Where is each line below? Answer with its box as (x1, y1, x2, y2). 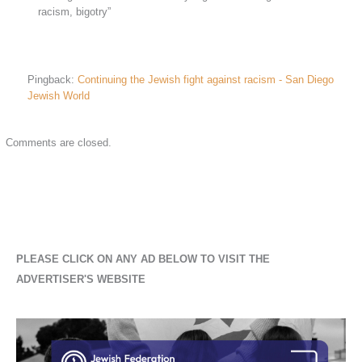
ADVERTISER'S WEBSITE (15, 273, 145, 286)
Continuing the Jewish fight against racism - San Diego (78, 73, 335, 86)
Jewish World (27, 89, 90, 102)
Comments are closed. (5, 136, 112, 149)
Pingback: (27, 73, 78, 86)
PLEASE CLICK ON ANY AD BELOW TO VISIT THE (15, 253, 270, 266)
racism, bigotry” (37, 5, 111, 18)
